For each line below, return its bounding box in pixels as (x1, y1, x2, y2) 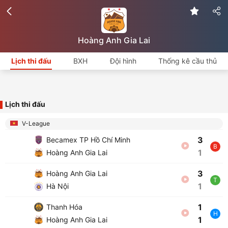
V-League (20, 120, 50, 127)
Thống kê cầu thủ (158, 56, 217, 65)
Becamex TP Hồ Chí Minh (44, 135, 130, 144)
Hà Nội (44, 182, 69, 190)
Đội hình (109, 56, 136, 65)
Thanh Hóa (44, 203, 82, 211)
